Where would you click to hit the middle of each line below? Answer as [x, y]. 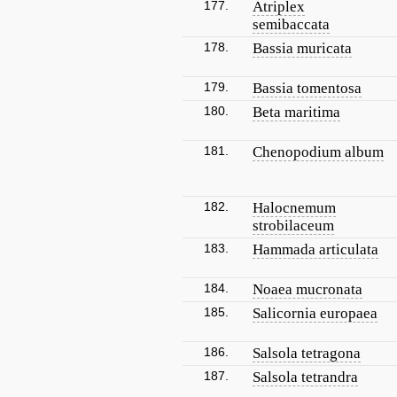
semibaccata [291, 24]
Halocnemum [294, 208]
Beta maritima [296, 112]
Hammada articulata [315, 249]
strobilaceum [293, 226]
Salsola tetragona [307, 353]
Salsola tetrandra [305, 377]
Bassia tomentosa [307, 88]
